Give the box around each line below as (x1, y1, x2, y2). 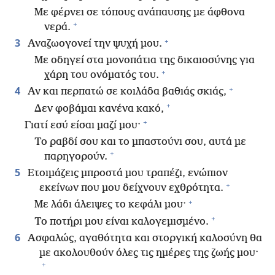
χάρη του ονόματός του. (44, 69, 159, 82)
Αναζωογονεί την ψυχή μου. (25, 38, 162, 50)
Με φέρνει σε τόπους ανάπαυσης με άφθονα (34, 6, 245, 18)
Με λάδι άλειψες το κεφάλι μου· (34, 199, 186, 211)
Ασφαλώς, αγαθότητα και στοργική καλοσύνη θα (25, 232, 262, 244)
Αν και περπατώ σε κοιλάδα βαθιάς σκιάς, (25, 86, 227, 98)
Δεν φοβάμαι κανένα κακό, (34, 103, 164, 115)
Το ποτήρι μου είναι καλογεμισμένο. (34, 215, 209, 228)
